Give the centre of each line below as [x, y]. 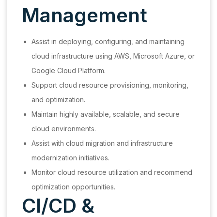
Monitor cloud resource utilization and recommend [112, 172]
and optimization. [58, 100]
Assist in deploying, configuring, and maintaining [108, 42]
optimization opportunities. [73, 187]
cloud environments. [64, 129]
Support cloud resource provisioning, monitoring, [110, 85]
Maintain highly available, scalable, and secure [106, 114]
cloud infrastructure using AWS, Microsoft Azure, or [113, 56]
